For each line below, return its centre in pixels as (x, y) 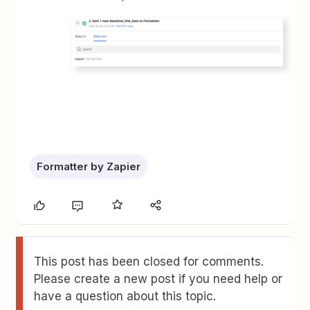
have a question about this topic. (125, 296)
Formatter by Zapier (89, 166)
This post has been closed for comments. (149, 261)
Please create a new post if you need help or (158, 279)
